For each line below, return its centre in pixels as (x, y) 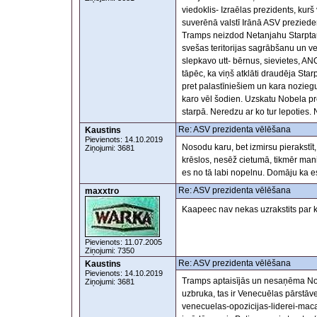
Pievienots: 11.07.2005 (123, 242)
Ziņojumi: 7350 (110, 250)
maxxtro (102, 191)
